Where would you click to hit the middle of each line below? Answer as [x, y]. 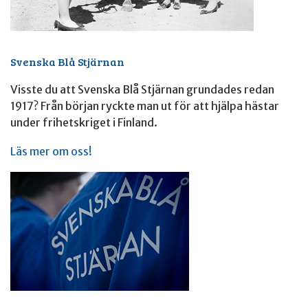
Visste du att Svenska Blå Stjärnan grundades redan [142, 90]
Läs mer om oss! [51, 152]
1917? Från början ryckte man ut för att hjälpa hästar [145, 106]
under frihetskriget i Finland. [84, 123]
